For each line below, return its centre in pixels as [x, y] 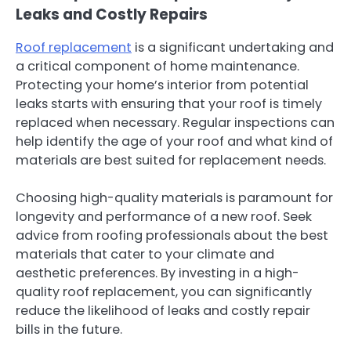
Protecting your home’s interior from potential [162, 85]
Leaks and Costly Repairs [112, 14]
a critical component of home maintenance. [157, 66]
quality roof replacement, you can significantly [164, 292]
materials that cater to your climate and [145, 255]
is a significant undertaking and [233, 47]
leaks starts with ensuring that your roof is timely [169, 103]
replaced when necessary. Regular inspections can [175, 122]
